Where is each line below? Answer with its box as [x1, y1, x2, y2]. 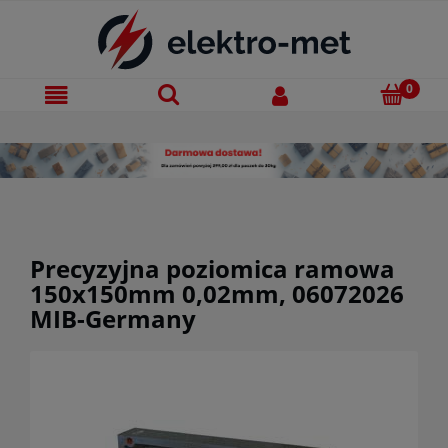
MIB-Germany [30, 301, 196, 335]
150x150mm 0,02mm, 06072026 [30, 276, 404, 310]
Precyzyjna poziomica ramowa [30, 251, 395, 285]
